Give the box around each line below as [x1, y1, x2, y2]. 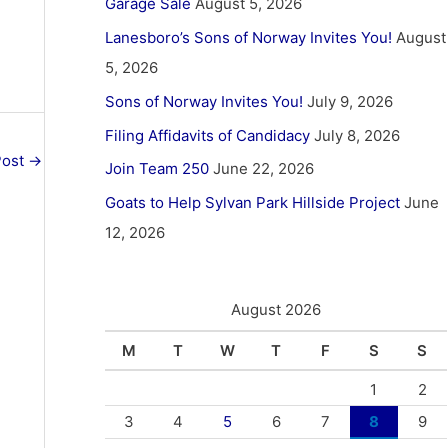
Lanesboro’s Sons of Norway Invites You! [104, 28, 392, 47]
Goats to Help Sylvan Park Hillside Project [104, 193, 400, 212]
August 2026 [230, 300, 321, 319]
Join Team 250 [104, 159, 209, 179]
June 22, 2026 [212, 159, 314, 179]
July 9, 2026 [306, 91, 393, 111]
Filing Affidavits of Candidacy [104, 125, 310, 145]
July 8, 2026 [313, 125, 400, 145]
